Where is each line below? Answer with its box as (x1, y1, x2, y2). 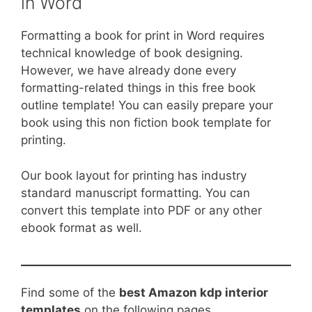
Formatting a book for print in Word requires (21, 29, 265, 42)
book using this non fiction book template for (21, 116, 271, 130)
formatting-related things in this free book (21, 81, 256, 95)
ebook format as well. (21, 220, 142, 235)
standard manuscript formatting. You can (21, 185, 250, 200)
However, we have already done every (21, 63, 236, 77)
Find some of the (21, 286, 119, 299)
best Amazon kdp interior (119, 286, 268, 299)
